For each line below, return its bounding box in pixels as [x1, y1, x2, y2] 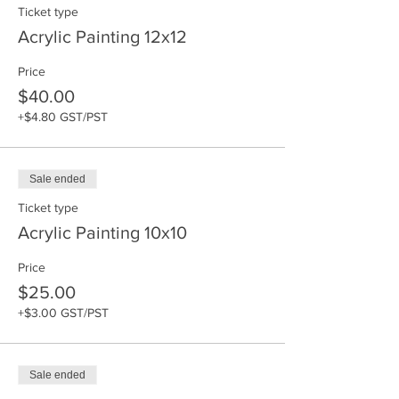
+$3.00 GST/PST [18, 305, 109, 320]
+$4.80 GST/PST [18, 110, 108, 124]
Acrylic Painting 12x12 [18, 27, 187, 46]
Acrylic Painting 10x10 [18, 223, 187, 242]
